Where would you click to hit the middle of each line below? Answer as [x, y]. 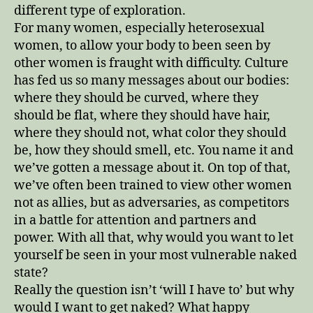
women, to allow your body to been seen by [142, 45]
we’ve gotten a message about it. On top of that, [152, 168]
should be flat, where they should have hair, [142, 115]
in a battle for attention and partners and [135, 220]
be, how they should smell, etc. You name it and [154, 150]
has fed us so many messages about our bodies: [152, 80]
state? [31, 272]
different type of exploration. [100, 10]
